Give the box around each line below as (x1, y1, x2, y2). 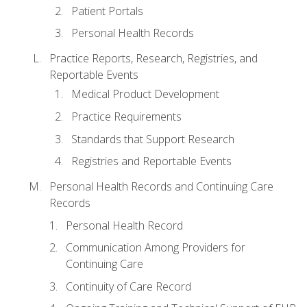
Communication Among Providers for (66, 240, 245, 256)
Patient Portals (71, 3, 143, 19)
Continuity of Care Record (66, 278, 191, 294)
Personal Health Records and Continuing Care (49, 179, 273, 195)
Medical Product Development (71, 86, 219, 102)
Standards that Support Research (71, 131, 234, 147)
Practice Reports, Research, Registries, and (49, 51, 258, 66)
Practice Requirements (71, 109, 182, 125)
